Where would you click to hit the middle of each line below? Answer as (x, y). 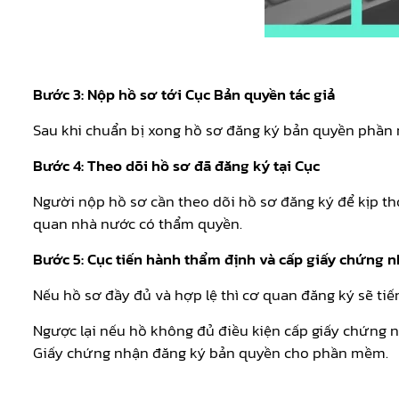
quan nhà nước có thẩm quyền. (139, 224)
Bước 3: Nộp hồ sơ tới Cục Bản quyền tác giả (184, 95)
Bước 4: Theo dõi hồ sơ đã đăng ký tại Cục (178, 166)
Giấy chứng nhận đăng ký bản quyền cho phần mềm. (211, 353)
